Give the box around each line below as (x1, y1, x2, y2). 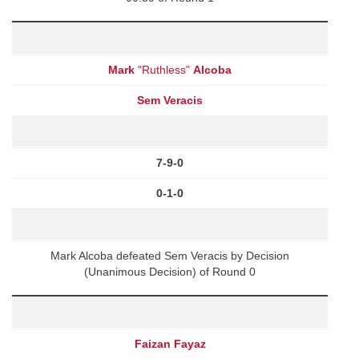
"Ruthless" (135, 63, 193, 76)
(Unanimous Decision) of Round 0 (84, 264, 256, 278)
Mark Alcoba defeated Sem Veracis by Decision (50, 248, 289, 262)
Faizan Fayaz (134, 337, 206, 350)
